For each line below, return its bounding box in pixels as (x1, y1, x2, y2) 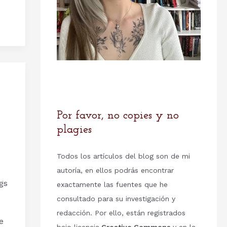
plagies (56, 124, 92, 136)
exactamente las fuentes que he (56, 180, 168, 189)
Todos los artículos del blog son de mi (56, 152, 190, 161)
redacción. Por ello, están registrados (56, 209, 185, 217)
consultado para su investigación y (56, 195, 175, 203)
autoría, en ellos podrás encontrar (56, 166, 174, 175)
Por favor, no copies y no (56, 110, 179, 122)
